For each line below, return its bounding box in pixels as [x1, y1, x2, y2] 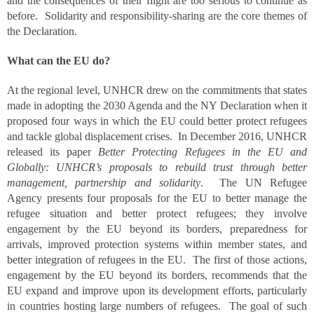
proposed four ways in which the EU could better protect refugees [7, 115, 307, 127]
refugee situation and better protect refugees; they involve [7, 207, 307, 219]
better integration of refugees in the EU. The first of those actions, [7, 254, 307, 266]
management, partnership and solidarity [7, 177, 201, 189]
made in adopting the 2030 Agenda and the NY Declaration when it [7, 100, 307, 111]
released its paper [7, 146, 99, 158]
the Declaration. [7, 25, 77, 37]
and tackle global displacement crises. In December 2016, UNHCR [7, 130, 307, 142]
